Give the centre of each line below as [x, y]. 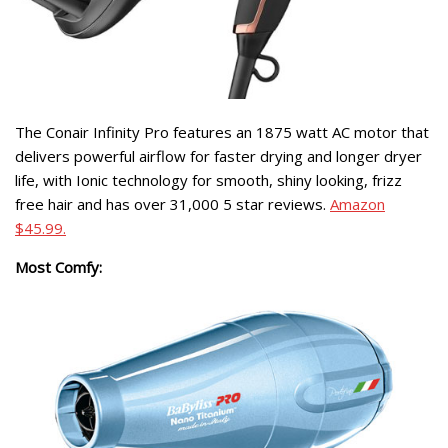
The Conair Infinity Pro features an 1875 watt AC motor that [222, 132]
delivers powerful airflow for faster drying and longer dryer [218, 156]
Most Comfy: [58, 267]
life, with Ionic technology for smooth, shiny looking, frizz [208, 180]
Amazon [357, 204]
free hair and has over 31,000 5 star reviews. [172, 204]
